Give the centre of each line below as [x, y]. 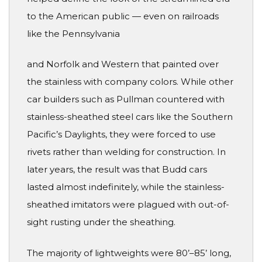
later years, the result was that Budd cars [117, 170]
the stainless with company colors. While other [130, 82]
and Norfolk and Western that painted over [123, 64]
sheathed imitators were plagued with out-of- [128, 205]
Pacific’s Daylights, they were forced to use [121, 135]
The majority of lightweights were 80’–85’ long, [129, 253]
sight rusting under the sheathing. [101, 222]
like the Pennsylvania [73, 33]
